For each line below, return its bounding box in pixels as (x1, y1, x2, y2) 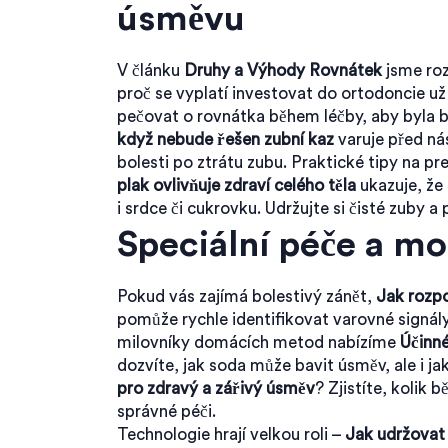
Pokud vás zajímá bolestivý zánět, (117, 288, 376, 305)
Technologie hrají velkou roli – (117, 426, 345, 443)
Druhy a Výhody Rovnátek (184, 62, 382, 79)
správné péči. (117, 403, 216, 420)
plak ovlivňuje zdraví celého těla (117, 177, 356, 194)
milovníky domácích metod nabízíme (117, 334, 400, 351)
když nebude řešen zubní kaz (117, 131, 334, 148)
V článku (117, 62, 184, 79)
